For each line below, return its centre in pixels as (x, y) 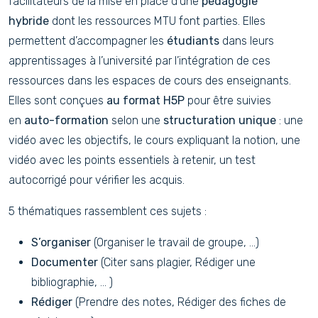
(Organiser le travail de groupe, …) (175, 242)
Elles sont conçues (56, 100)
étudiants (193, 41)
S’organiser (61, 242)
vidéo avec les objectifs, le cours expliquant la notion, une (154, 140)
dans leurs (247, 41)
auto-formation (66, 120)
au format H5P (144, 100)
